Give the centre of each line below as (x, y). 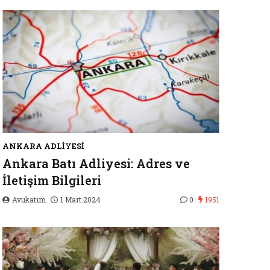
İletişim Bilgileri (52, 180)
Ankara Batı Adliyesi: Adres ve (96, 163)
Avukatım (29, 199)
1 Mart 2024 (80, 199)
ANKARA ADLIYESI (43, 146)
